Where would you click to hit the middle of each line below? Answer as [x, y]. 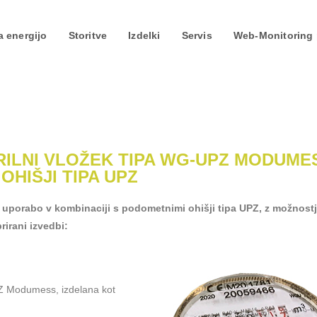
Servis [197, 35]
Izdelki [144, 35]
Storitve [88, 35]
